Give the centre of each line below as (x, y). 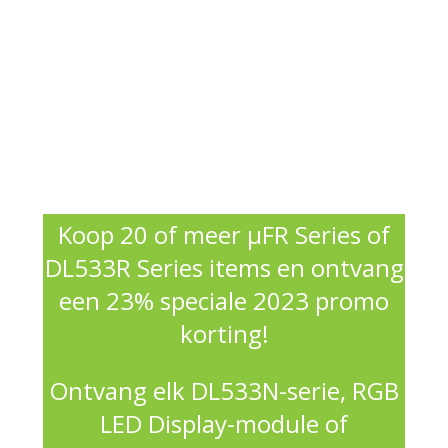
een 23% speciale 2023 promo (224, 301)
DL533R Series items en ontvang (224, 268)
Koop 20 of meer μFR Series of (224, 235)
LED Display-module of (224, 424)
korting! (224, 334)
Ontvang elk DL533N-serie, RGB (224, 391)
